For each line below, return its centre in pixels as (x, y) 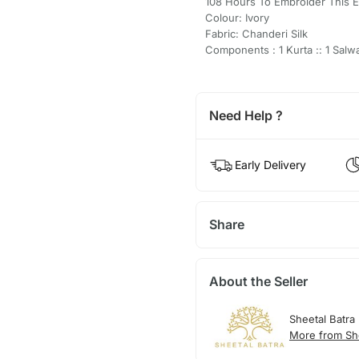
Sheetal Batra (322, 319)
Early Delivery (270, 164)
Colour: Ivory (237, 17)
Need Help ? (246, 115)
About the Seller (258, 281)
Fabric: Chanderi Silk (256, 33)
